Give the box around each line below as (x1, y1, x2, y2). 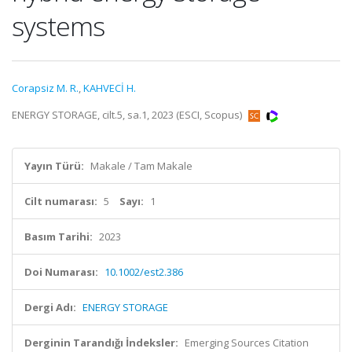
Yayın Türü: (24, 159, 84, 173)
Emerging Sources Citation (185, 335, 309, 350)
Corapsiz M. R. (12, 81, 79, 95)
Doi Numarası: (24, 265, 98, 279)
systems (12, 8, 104, 44)
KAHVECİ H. (83, 81, 136, 95)
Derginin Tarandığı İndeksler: (24, 335, 178, 350)
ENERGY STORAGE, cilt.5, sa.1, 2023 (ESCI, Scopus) (12, 108, 244, 122)
